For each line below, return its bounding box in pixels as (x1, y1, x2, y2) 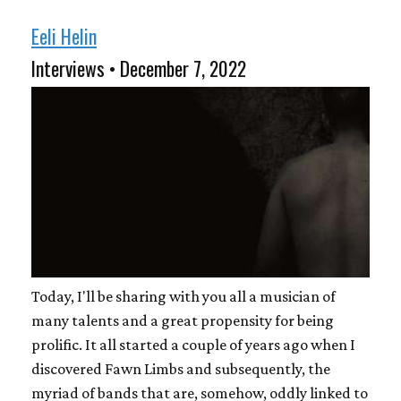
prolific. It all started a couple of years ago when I (31, 335, 355, 354)
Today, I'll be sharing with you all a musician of (31, 286, 336, 305)
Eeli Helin (31, 21, 97, 50)
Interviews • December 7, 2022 (31, 53, 246, 82)
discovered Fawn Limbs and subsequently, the (31, 359, 330, 378)
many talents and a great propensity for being (31, 311, 334, 329)
